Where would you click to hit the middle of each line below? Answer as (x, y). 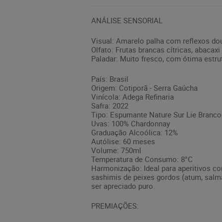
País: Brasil (110, 79)
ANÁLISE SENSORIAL (127, 20)
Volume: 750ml (116, 150)
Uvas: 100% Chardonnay (131, 123)
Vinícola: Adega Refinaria (133, 96)
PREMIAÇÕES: (115, 206)
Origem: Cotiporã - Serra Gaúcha (144, 87)
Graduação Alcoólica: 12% (135, 132)
